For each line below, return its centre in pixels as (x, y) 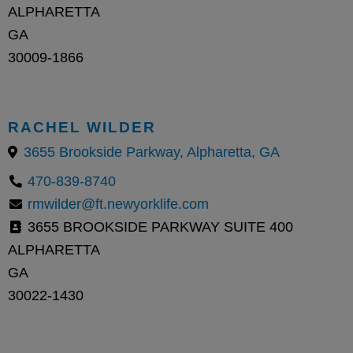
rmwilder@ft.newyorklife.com (118, 204)
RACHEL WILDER (82, 126)
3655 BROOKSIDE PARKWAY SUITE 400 (158, 227)
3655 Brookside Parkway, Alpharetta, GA (152, 152)
